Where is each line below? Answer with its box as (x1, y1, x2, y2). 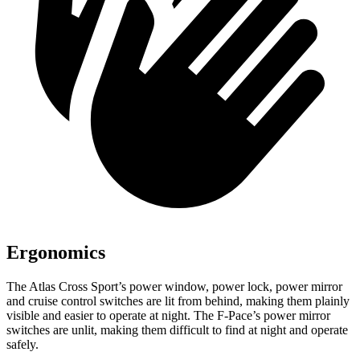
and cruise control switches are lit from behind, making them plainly (6, 294, 350, 308)
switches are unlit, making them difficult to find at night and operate (6, 323, 348, 337)
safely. (6, 337, 39, 351)
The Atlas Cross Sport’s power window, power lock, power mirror (6, 280, 342, 293)
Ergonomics (6, 242, 105, 264)
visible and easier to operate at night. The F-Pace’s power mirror (6, 309, 330, 322)
